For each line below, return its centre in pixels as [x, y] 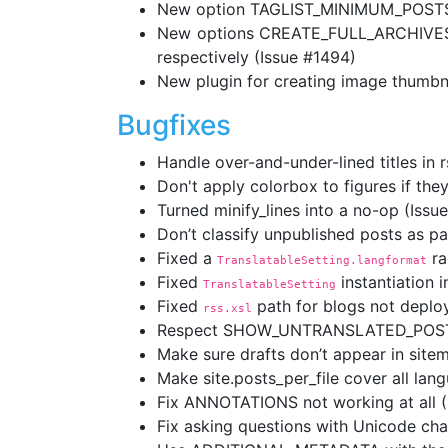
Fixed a [187, 258]
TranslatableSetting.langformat [322, 260]
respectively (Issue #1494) [256, 57]
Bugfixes [174, 125]
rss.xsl [227, 308]
